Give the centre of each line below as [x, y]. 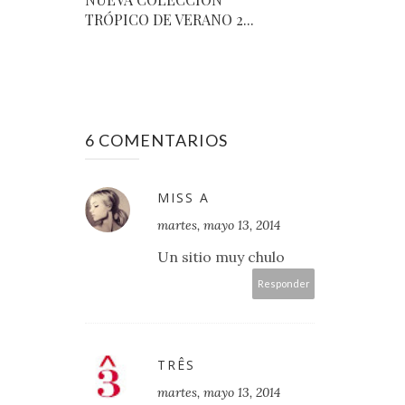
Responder [283, 284]
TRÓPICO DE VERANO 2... [170, 20]
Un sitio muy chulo [221, 257]
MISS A [184, 198]
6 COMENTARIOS [156, 141]
